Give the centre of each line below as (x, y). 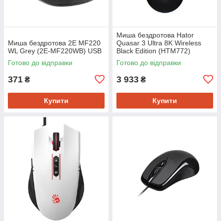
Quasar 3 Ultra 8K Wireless (159, 43)
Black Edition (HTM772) (153, 51)
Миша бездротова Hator (155, 35)
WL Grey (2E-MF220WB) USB (55, 51)
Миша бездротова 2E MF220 (54, 43)
